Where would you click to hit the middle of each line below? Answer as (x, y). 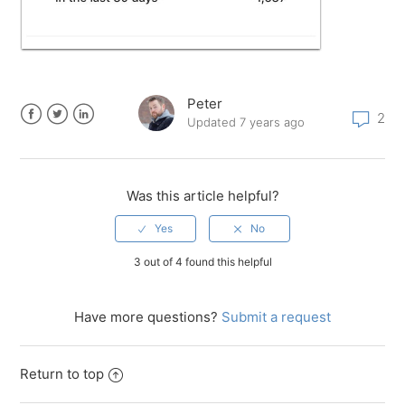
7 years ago (272, 122)
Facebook (52, 136)
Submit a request (276, 317)
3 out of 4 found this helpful (202, 262)
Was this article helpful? (202, 196)
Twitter (69, 136)
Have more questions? (148, 317)
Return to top (62, 374)
